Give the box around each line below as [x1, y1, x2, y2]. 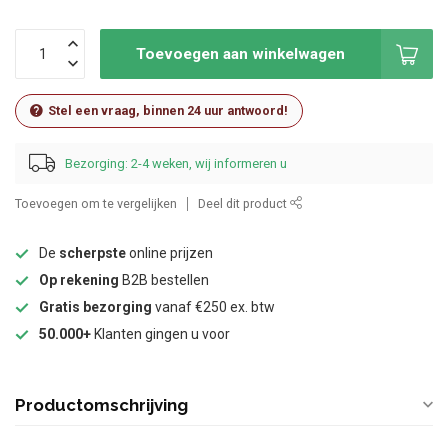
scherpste [59, 245, 126, 262]
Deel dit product [198, 196, 290, 212]
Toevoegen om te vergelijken [15, 196, 177, 212]
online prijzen [126, 245, 213, 262]
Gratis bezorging [39, 299, 152, 316]
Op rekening [39, 272, 119, 289]
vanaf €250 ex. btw [152, 299, 275, 316]
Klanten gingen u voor [91, 326, 230, 343]
